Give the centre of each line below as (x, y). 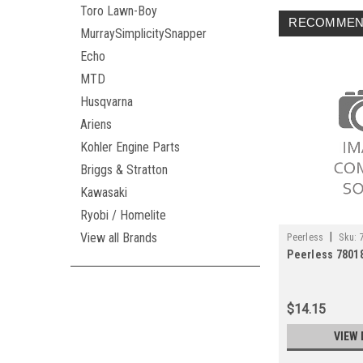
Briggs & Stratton (124, 170)
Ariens (96, 124)
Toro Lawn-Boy (119, 11)
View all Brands (119, 238)
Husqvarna (107, 102)
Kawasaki (104, 192)
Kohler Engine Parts (130, 147)
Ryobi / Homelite (123, 215)
